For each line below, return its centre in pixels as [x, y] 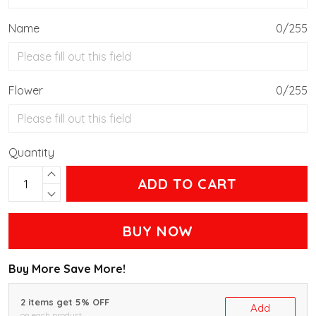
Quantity [31, 152]
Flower [26, 90]
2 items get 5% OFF [65, 302]
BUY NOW [158, 231]
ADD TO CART [187, 184]
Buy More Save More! [67, 269]
